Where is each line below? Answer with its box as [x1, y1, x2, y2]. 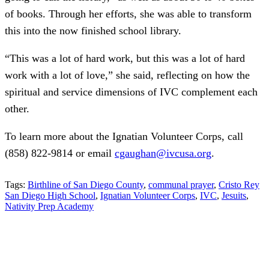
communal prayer [148, 180, 214, 190]
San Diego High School [5, 190, 95, 201]
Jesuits [222, 190, 246, 201]
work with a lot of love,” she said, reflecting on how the [5, 69, 250, 82]
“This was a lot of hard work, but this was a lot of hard [5, 52, 245, 65]
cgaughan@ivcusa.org [115, 147, 211, 160]
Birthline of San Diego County [28, 180, 144, 190]
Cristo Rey [219, 180, 259, 190]
